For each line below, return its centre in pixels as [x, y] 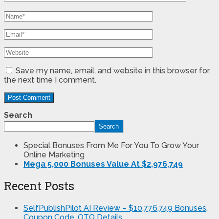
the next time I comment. [50, 80]
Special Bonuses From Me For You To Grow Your [111, 145]
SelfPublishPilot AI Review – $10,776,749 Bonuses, [116, 208]
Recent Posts [39, 186]
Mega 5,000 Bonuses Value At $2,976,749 [103, 164]
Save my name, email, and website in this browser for [113, 70]
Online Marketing [54, 154]
